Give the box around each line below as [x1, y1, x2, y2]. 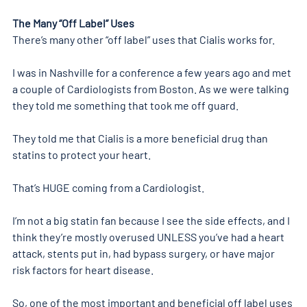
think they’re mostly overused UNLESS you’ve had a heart [12, 230, 286, 243]
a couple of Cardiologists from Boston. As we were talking [12, 82, 291, 95]
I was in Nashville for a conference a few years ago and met [12, 65, 293, 79]
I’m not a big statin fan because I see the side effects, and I [12, 213, 292, 227]
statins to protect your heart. [12, 147, 151, 161]
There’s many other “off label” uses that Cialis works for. [12, 32, 275, 46]
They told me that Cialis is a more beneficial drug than [12, 131, 270, 145]
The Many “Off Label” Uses [12, 16, 136, 29]
